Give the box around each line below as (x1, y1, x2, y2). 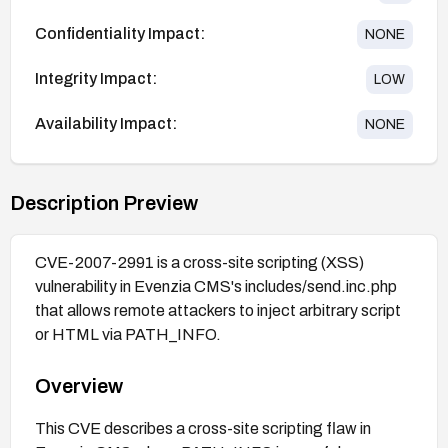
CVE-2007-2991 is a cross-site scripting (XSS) (35, 253, 364, 271)
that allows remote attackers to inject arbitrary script (35, 301, 401, 319)
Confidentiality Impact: (35, 25, 205, 43)
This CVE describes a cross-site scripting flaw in (35, 419, 371, 437)
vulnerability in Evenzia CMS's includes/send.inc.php (35, 277, 397, 295)
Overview (35, 374, 123, 397)
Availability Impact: (35, 115, 177, 133)
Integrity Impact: (35, 70, 157, 88)
